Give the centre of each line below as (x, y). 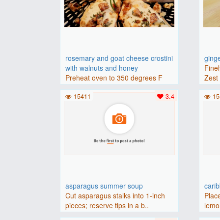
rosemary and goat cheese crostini (119, 58)
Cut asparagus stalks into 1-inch (115, 195)
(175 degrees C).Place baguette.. (117, 87)
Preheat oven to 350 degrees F (114, 77)
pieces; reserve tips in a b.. (107, 205)
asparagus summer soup (104, 185)
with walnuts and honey (102, 68)
